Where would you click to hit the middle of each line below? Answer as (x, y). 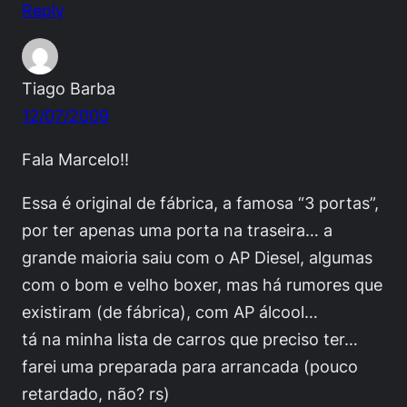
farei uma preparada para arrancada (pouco (190, 366)
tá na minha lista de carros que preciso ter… (190, 338)
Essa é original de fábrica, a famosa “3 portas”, (200, 202)
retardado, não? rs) (96, 393)
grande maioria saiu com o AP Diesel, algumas (197, 257)
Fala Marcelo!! (75, 159)
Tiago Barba (69, 88)
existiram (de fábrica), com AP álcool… (170, 311)
